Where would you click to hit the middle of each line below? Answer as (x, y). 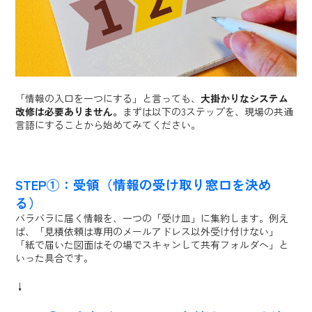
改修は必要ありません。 (69, 112)
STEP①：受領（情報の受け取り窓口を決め (144, 184)
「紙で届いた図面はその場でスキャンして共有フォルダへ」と (152, 244)
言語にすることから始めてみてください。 (108, 125)
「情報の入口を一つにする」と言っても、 (108, 99)
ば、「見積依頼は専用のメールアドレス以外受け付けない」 (147, 231)
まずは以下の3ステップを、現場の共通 (208, 112)
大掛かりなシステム (245, 99)
